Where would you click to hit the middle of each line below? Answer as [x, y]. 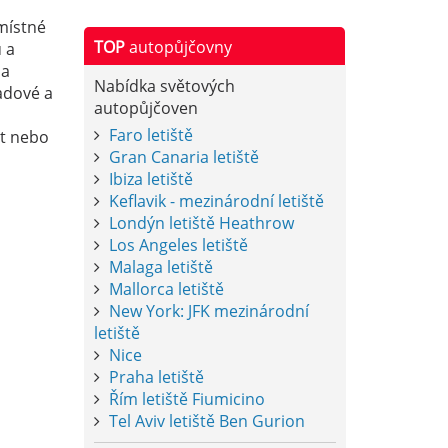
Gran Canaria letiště [183, 156]
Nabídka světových [164, 85]
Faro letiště [150, 134]
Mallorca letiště [166, 288]
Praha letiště [156, 376]
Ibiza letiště [150, 178]
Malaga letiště [160, 266]
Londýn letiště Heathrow [201, 222]
